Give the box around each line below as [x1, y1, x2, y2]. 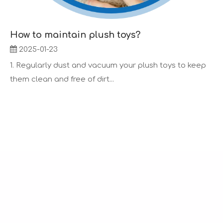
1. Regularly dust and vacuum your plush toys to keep [10, 61, 206, 70]
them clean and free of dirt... [10, 75, 114, 84]
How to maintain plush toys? [10, 30, 140, 40]
